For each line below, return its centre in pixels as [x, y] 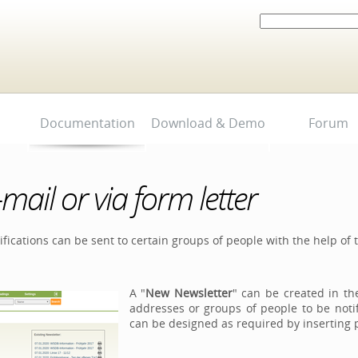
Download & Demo [208, 123]
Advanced [280, 46]
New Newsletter [189, 293]
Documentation [87, 123]
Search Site [284, 18]
